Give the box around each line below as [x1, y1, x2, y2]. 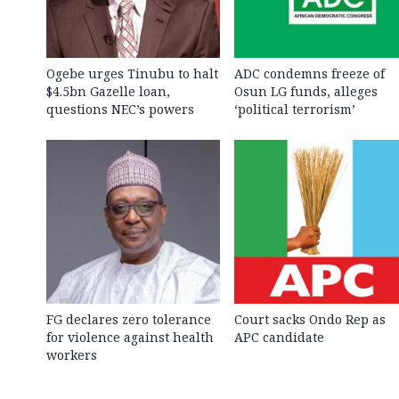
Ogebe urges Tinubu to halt [46, 64, 218, 82]
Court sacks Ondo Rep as [233, 310, 386, 328]
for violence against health [46, 328, 214, 346]
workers [46, 346, 97, 363]
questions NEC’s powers [46, 100, 194, 118]
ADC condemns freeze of [233, 64, 385, 82]
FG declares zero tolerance [46, 310, 211, 328]
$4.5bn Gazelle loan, [46, 82, 170, 100]
